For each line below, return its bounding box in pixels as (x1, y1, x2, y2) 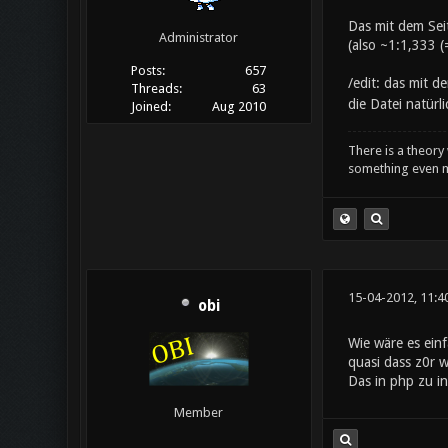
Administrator (159, 30, 238, 46)
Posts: (130, 63, 165, 79)
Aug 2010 (212, 99, 267, 115)
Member (174, 405, 223, 421)
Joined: (130, 99, 171, 115)
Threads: (130, 81, 182, 97)
